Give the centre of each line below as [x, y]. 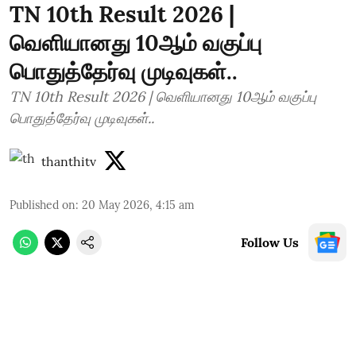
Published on [43, 205]
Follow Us [270, 242]
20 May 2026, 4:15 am [138, 205]
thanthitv [69, 161]
